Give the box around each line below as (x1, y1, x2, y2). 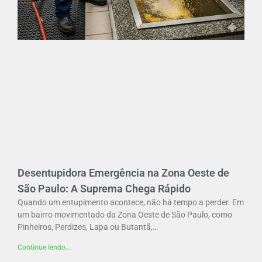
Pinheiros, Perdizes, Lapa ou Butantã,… (18, 222, 158, 232)
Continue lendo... (18, 243, 71, 251)
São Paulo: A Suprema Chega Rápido (18, 182, 191, 195)
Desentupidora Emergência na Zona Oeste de (18, 166, 229, 179)
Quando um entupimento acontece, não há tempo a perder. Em (18, 197, 244, 207)
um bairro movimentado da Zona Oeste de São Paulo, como (18, 209, 232, 219)
